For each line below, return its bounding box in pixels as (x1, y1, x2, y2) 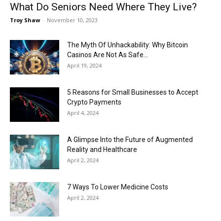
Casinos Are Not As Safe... (67, 50, 148, 59)
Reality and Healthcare (67, 145, 137, 153)
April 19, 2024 (67, 61, 102, 69)
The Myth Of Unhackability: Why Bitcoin (67, 40, 188, 49)
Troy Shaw (10, 16, 40, 24)
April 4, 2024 (67, 109, 99, 116)
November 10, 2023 (47, 16, 98, 24)
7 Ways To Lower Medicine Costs (67, 183, 168, 191)
